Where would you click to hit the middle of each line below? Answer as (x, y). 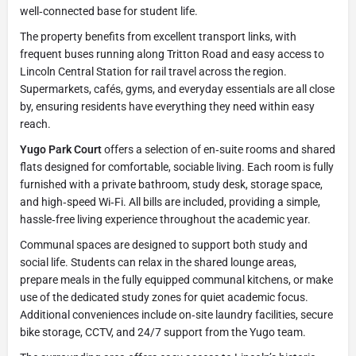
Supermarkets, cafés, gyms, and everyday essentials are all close (177, 89)
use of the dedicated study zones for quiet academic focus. (164, 297)
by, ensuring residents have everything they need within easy (167, 106)
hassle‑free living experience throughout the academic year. (165, 219)
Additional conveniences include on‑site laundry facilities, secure (176, 315)
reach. (35, 124)
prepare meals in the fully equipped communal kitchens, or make (176, 280)
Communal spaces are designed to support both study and (164, 245)
